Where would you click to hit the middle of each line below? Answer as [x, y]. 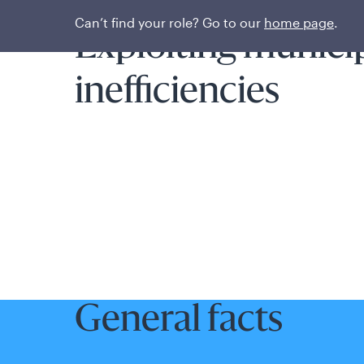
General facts [179, 322]
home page [299, 22]
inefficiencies [177, 93]
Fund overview [120, 10]
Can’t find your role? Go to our [169, 22]
